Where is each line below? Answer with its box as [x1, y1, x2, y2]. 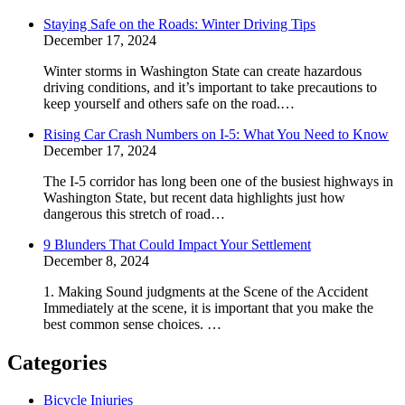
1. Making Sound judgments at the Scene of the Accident [43, 283, 368, 299]
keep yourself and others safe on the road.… [43, 95, 295, 111]
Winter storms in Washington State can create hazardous [43, 62, 362, 79]
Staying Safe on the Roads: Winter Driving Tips [43, 15, 316, 32]
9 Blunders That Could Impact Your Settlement [43, 236, 311, 252]
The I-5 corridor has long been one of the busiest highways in [43, 173, 393, 189]
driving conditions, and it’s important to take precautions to [43, 79, 377, 95]
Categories [7, 350, 107, 374]
